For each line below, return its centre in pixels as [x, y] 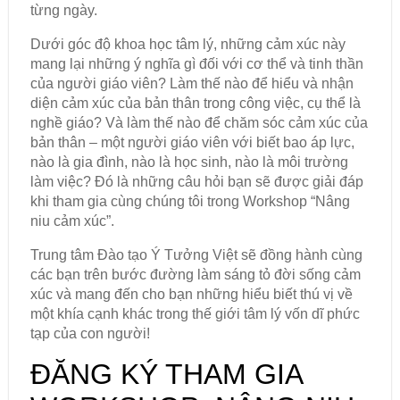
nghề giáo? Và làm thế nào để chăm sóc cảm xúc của [199, 123]
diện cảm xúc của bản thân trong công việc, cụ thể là [195, 104]
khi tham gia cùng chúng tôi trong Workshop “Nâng [190, 202]
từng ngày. [63, 11]
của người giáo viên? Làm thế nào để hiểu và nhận [192, 84]
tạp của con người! [90, 334]
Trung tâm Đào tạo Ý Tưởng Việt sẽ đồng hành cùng [196, 255]
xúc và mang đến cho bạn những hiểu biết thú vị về [191, 295]
